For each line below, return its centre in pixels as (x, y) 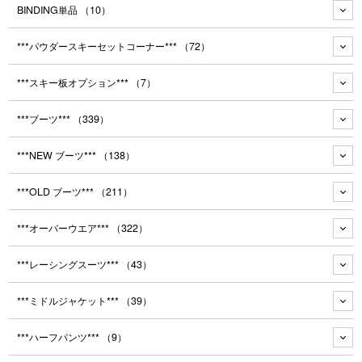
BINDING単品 (49, 10)
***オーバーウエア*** (65, 228)
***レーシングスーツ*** (69, 265)
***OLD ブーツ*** (57, 192)
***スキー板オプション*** (74, 83)
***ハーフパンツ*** (60, 337)
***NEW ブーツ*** (58, 156)
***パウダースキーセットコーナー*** (99, 46)
